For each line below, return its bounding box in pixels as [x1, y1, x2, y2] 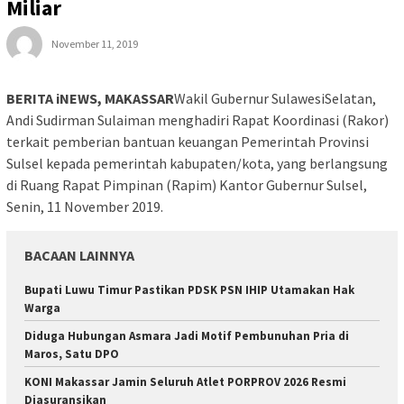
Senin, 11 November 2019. [6, 197, 163, 216]
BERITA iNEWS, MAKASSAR [6, 88, 174, 107]
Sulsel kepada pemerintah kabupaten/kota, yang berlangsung [6, 153, 388, 172]
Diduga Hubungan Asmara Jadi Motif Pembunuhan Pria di [24, 327, 349, 344]
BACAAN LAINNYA [24, 245, 134, 264]
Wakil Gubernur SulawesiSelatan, [174, 88, 376, 107]
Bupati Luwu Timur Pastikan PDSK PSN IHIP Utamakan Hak [24, 281, 354, 298]
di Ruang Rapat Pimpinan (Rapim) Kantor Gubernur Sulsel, [6, 175, 367, 194]
